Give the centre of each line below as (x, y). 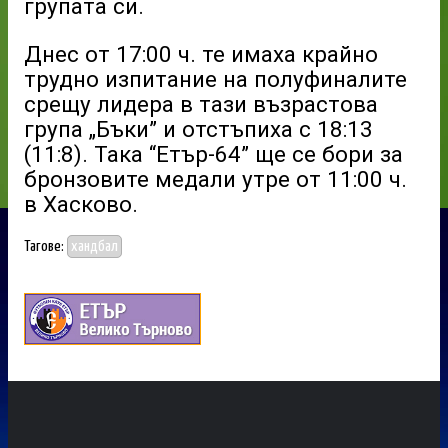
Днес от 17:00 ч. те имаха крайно (201, 53)
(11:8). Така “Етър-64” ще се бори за (213, 153)
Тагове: (45, 247)
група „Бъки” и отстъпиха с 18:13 (198, 128)
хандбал (95, 247)
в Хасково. (81, 203)
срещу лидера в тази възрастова (201, 103)
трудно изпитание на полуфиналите (215, 78)
